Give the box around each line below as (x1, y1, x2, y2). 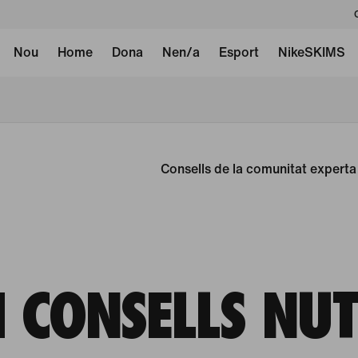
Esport (218, 42, 259, 62)
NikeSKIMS (277, 42, 345, 62)
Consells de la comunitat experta (161, 159, 356, 178)
